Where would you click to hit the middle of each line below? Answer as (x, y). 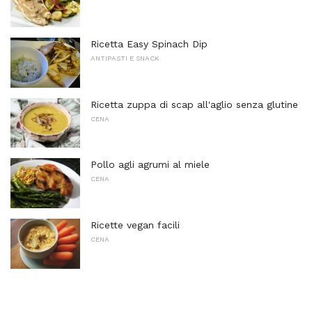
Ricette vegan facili (135, 225)
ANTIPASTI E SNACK (125, 58)
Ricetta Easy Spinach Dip (149, 44)
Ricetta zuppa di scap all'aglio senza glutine (194, 104)
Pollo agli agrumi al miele (150, 165)
